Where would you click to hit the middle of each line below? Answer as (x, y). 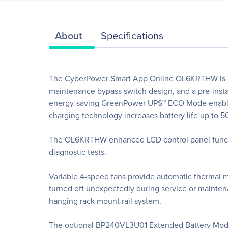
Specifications (132, 35)
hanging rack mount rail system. (105, 201)
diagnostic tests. (78, 152)
